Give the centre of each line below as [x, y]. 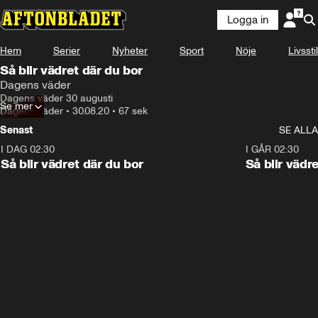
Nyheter [130, 51]
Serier [67, 51]
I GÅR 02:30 [272, 149]
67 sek [133, 111]
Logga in [248, 20]
